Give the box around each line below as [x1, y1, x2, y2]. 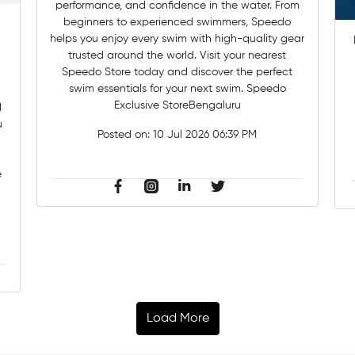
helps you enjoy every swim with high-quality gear [50, 32, 305, 44]
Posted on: [97, 128, 154, 140]
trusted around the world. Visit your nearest [68, 49, 287, 61]
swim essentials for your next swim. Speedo [68, 82, 286, 94]
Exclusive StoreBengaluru [113, 99, 241, 111]
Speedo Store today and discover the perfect [62, 66, 293, 78]
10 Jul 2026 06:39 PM [153, 128, 258, 140]
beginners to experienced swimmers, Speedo [63, 16, 292, 28]
